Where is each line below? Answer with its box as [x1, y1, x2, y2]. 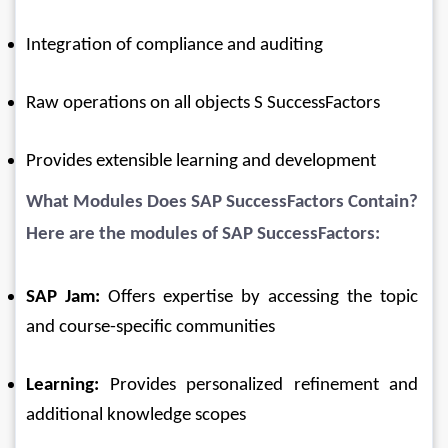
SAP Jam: [26, 287, 100, 307]
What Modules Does [26, 192, 191, 212]
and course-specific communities [26, 317, 275, 337]
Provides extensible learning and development [26, 151, 376, 171]
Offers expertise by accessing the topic [100, 287, 422, 307]
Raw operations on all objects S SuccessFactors [26, 93, 380, 113]
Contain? [344, 192, 418, 212]
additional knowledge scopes [26, 405, 246, 425]
